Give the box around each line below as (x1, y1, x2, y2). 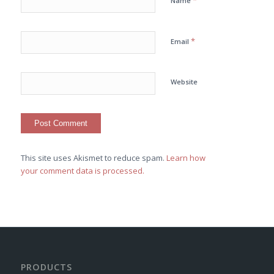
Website (170, 77, 198, 87)
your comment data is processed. (20, 165, 144, 177)
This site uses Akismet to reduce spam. (20, 152, 166, 164)
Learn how (166, 152, 206, 164)
